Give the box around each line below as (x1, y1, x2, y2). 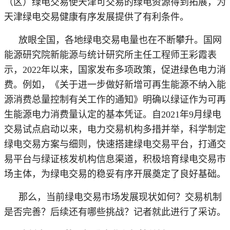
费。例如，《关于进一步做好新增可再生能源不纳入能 (4, 79, 226, 90)
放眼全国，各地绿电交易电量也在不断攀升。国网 (18, 34, 222, 45)
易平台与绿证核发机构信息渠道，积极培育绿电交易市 (4, 154, 226, 164)
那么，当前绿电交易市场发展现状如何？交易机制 (18, 191, 222, 202)
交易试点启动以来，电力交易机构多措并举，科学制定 (4, 124, 226, 135)
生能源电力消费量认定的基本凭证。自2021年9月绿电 (4, 109, 221, 120)
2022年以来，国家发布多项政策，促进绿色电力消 (23, 64, 226, 75)
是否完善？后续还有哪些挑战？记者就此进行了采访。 (4, 206, 226, 217)
